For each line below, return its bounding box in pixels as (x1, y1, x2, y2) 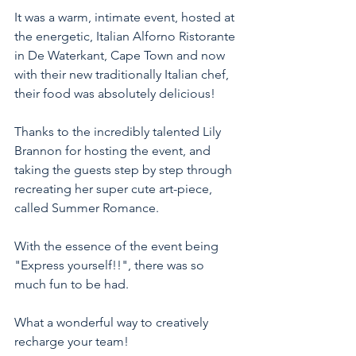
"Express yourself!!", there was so (14, 257, 207, 273)
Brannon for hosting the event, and (14, 143, 214, 158)
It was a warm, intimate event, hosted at (14, 10, 238, 25)
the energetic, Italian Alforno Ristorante (14, 29, 238, 44)
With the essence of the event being (14, 238, 222, 253)
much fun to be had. (14, 277, 132, 292)
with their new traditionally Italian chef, (14, 67, 232, 82)
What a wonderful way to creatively (14, 315, 211, 330)
